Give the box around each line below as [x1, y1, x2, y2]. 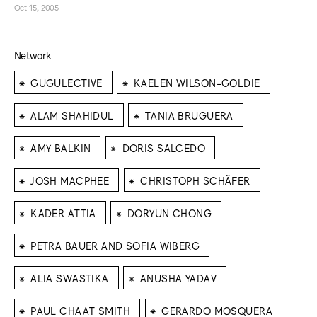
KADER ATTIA [30, 206, 96, 219]
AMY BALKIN [30, 141, 91, 154]
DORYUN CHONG [127, 206, 212, 219]
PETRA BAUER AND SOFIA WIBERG [30, 238, 200, 251]
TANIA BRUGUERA [144, 108, 234, 121]
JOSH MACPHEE [30, 173, 110, 186]
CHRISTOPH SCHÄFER [140, 173, 250, 186]
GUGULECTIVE [30, 76, 103, 88]
